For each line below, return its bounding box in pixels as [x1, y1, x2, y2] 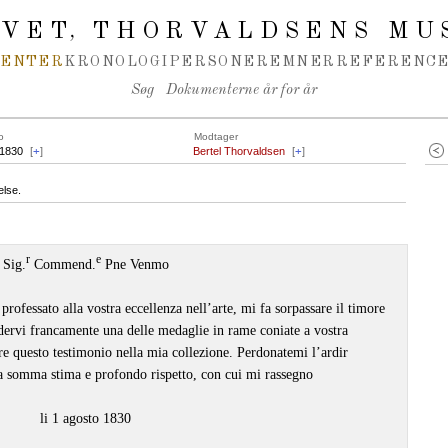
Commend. [29, 256, 96, 272]
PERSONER [168, 55, 270, 69]
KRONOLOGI [64, 55, 169, 69]
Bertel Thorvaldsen [193, 145, 285, 157]
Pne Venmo [100, 256, 169, 272]
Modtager [194, 131, 238, 142]
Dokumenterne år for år [166, 83, 317, 98]
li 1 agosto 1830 [40, 410, 131, 426]
